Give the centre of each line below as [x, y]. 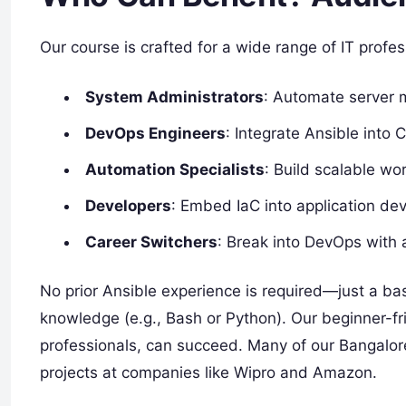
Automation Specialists [175, 170]
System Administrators [175, 97]
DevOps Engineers [156, 134]
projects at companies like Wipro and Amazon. [208, 373]
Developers [129, 206]
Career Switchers [152, 242]
